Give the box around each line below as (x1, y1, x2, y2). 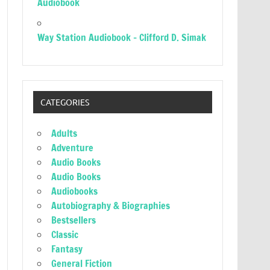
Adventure (51, 141, 94, 155)
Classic (51, 228, 79, 242)
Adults (51, 127, 78, 140)
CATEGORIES (40, 96, 89, 108)
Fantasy (51, 242, 83, 256)
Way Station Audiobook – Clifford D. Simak (37, 31, 207, 44)
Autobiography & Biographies (51, 199, 171, 213)
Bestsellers (51, 213, 96, 227)
